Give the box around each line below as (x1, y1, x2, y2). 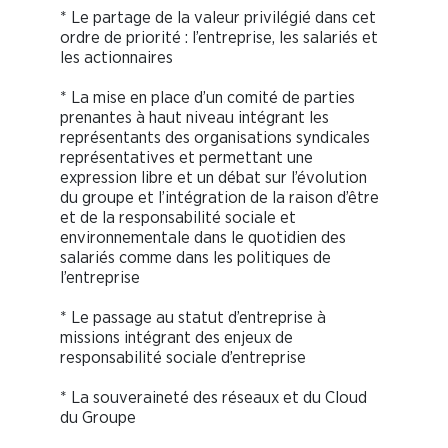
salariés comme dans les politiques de (60, 248, 331, 266)
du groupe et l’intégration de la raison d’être (60, 188, 379, 206)
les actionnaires (60, 48, 173, 66)
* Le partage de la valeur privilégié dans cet (60, 8, 376, 26)
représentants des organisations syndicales (60, 128, 370, 146)
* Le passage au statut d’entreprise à (60, 308, 326, 326)
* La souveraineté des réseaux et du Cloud (60, 388, 367, 406)
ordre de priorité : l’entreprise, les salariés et (60, 28, 378, 46)
